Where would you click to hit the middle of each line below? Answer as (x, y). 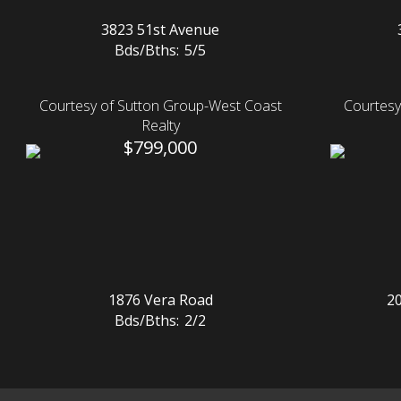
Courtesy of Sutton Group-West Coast (160, 106)
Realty (160, 126)
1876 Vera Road (160, 300)
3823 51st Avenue (160, 30)
